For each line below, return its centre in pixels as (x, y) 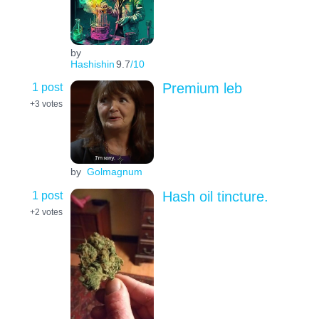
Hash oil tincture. (215, 196)
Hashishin (92, 64)
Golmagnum (114, 172)
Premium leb (202, 89)
